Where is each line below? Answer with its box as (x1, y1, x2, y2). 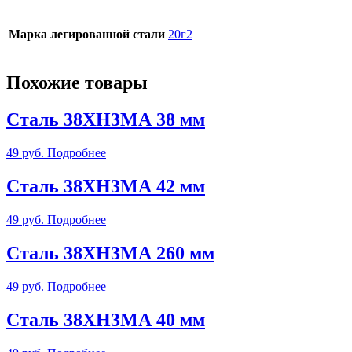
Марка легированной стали (9, 27, 165, 42)
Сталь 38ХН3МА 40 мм (6, 309, 205, 330)
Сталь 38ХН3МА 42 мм (6, 176, 205, 196)
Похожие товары (6, 72, 148, 93)
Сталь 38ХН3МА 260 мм (6, 242, 214, 263)
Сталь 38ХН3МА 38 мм (6, 109, 205, 130)
